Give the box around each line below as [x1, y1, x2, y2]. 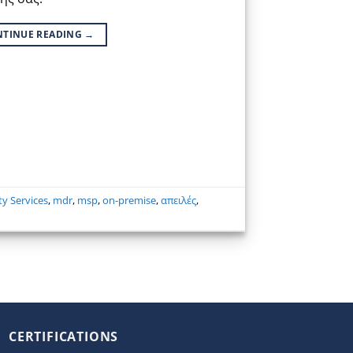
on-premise [102, 192, 157, 207]
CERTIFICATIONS [9, 327, 119, 345]
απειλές [161, 192, 197, 207]
